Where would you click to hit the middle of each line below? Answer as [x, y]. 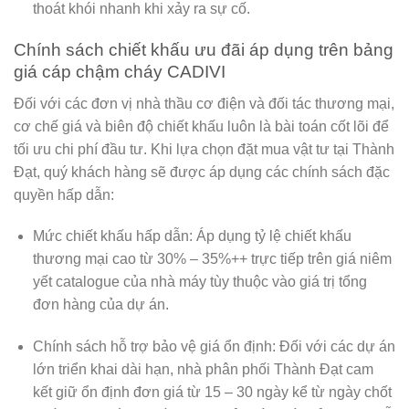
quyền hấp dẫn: [64, 194]
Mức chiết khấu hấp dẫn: [112, 236]
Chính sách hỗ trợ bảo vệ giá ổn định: [154, 347]
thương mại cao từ [94, 259]
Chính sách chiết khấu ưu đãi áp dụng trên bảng [204, 49]
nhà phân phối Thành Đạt [259, 370]
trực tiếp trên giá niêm [319, 259]
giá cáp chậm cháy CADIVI [120, 71]
